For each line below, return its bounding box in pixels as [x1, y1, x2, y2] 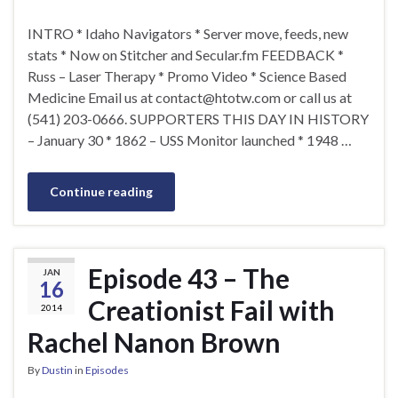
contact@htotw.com [155, 88, 281, 106]
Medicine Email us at [28, 88, 155, 106]
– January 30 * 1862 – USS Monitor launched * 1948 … [28, 131, 352, 148]
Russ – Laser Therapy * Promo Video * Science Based [28, 67, 346, 84]
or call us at [281, 88, 352, 106]
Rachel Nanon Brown [28, 325, 281, 358]
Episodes [85, 362, 129, 377]
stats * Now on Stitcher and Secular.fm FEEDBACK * [28, 45, 344, 63]
